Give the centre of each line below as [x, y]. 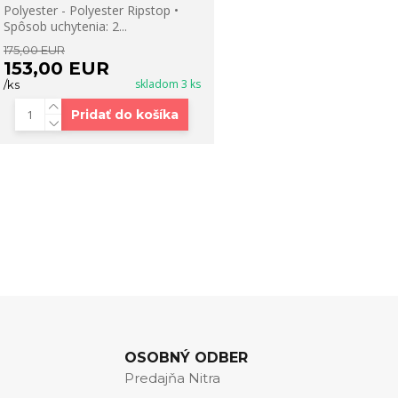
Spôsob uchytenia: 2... [65, 27]
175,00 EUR [34, 50]
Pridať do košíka [125, 115]
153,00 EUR [56, 69]
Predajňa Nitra [172, 378]
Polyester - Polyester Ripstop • [91, 11]
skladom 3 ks [167, 84]
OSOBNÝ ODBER [186, 358]
